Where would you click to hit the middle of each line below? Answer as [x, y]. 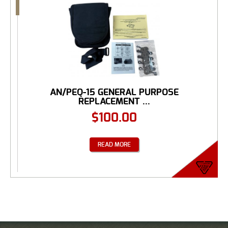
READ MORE [114, 144]
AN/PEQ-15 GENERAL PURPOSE [114, 92]
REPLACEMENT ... [114, 101]
